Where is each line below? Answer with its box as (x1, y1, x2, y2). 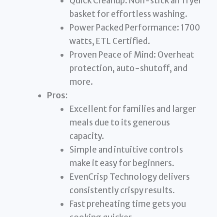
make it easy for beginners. (69, 158, 174, 169)
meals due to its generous (69, 117, 170, 128)
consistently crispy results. (69, 185, 175, 196)
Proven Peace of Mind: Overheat (69, 49, 194, 61)
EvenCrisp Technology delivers (69, 171, 190, 183)
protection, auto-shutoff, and (69, 63, 187, 74)
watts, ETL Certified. (69, 36, 150, 47)
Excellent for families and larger (69, 104, 196, 115)
